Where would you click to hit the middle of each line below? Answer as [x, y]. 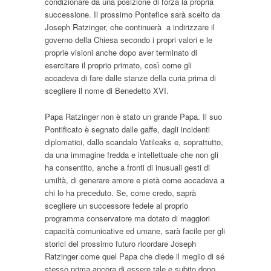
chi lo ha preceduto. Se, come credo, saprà [120, 193]
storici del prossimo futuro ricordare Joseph [120, 244]
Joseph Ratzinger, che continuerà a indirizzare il [130, 27]
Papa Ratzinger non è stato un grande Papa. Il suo [133, 117]
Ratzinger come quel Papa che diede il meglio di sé [135, 256]
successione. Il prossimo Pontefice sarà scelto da [132, 15]
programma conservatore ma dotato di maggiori [127, 218]
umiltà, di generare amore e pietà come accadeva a [135, 180]
